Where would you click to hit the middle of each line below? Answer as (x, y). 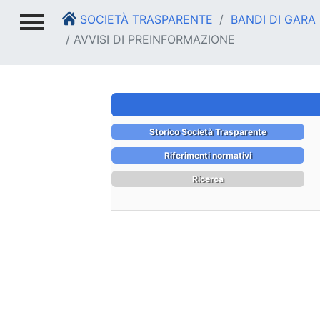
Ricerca (208, 179)
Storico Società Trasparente (208, 132)
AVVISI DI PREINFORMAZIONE (154, 39)
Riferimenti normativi (208, 155)
